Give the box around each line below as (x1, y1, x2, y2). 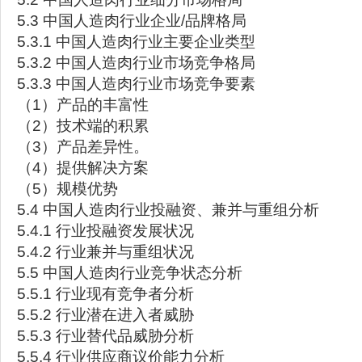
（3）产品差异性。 (17, 138, 149, 155)
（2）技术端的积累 (17, 117, 149, 134)
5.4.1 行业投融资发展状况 (17, 222, 194, 239)
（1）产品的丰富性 (17, 96, 149, 113)
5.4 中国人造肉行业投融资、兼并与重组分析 (17, 201, 319, 218)
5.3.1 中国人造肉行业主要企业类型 (17, 33, 255, 50)
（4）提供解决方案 (17, 159, 149, 176)
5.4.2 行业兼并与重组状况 (17, 243, 194, 260)
